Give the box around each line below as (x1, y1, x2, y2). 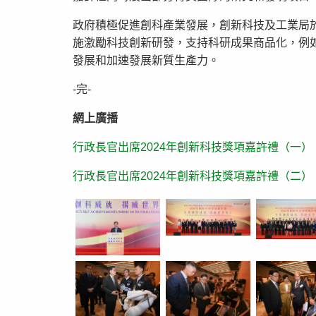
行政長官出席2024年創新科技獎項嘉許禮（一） (73, 140, 312, 153)
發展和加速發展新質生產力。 (73, 54, 219, 66)
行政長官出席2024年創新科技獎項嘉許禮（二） (73, 169, 312, 182)
